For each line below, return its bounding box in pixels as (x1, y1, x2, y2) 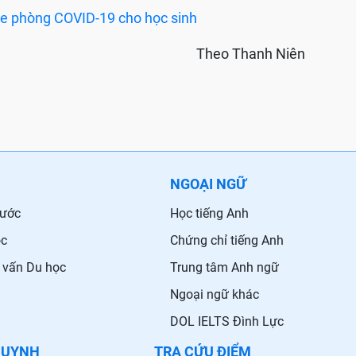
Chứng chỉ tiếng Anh (170, 233, 284, 249)
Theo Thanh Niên (196, 45, 305, 63)
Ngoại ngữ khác (170, 287, 259, 303)
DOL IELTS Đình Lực (170, 314, 284, 330)
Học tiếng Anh (170, 206, 249, 222)
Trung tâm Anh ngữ (170, 260, 279, 276)
